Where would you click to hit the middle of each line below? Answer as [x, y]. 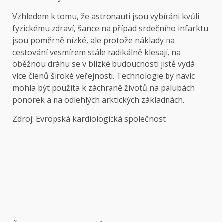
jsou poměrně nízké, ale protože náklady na [94, 40]
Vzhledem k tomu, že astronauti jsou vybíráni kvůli [106, 16]
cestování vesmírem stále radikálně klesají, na [97, 52]
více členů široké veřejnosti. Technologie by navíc [104, 76]
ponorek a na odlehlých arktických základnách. [98, 99]
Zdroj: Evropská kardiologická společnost [89, 119]
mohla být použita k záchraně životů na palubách [104, 87]
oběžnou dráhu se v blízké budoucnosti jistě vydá [104, 64]
